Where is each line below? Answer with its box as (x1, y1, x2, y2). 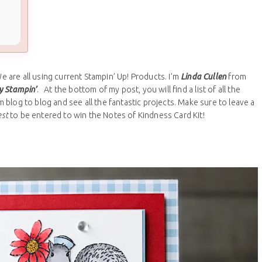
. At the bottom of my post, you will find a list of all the (36, 84, 240, 94)
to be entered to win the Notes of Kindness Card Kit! (8, 110, 205, 120)
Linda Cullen (181, 71, 227, 81)
